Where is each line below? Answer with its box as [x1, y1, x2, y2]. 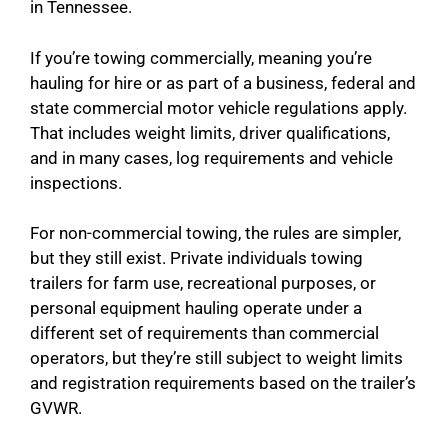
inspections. [30, 172, 122, 193]
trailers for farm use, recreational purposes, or [30, 273, 376, 294]
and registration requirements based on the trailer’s [30, 373, 416, 394]
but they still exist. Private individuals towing [30, 248, 363, 269]
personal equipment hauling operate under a [30, 298, 362, 319]
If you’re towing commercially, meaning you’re [30, 47, 372, 68]
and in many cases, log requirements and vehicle [30, 147, 393, 168]
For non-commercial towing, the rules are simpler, [30, 223, 401, 244]
